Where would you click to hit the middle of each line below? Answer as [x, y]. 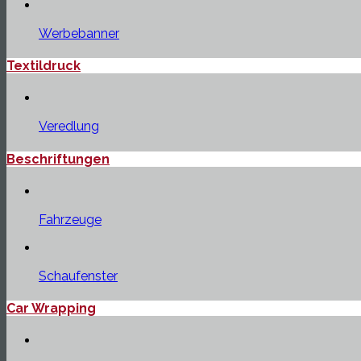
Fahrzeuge [70, 219]
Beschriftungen [58, 159]
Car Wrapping [51, 309]
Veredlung [69, 127]
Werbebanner [79, 33]
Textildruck [44, 65]
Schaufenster [78, 276]
